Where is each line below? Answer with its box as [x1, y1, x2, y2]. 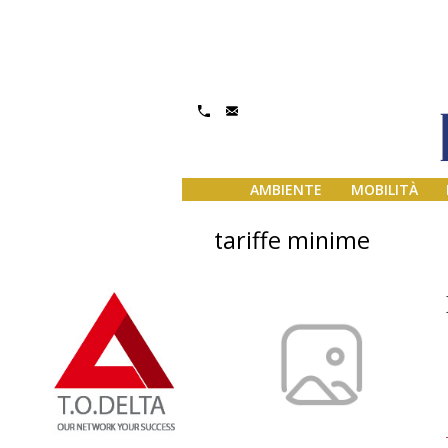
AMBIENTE [249, 180, 322, 200]
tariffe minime [214, 224, 370, 256]
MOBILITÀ [350, 180, 418, 200]
